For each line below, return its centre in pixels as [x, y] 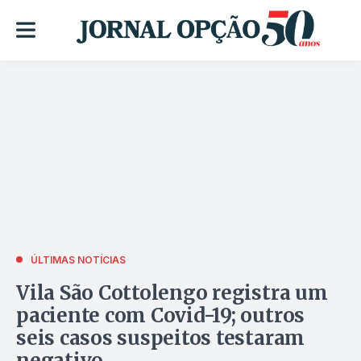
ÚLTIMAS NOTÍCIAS [78, 259]
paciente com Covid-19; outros [161, 315]
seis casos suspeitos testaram [161, 338]
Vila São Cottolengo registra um [172, 293]
